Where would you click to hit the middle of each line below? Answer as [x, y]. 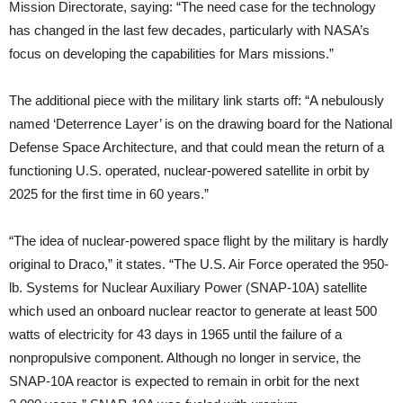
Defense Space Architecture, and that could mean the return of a [197, 148]
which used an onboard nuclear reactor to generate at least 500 [193, 311]
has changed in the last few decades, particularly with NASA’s [189, 31]
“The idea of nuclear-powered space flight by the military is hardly [199, 241]
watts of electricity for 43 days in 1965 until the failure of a [175, 335]
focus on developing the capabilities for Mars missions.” [171, 54]
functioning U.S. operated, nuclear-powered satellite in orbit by [189, 171]
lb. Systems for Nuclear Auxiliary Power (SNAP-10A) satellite [188, 288]
